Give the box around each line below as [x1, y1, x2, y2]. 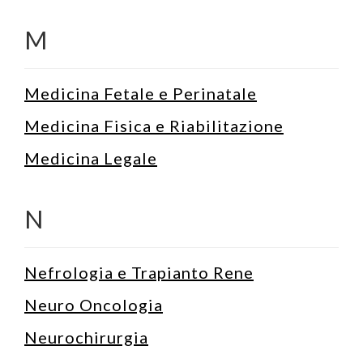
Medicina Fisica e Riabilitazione [24, 115, 284, 135]
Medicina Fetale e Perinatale [24, 83, 257, 103]
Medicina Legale [24, 147, 157, 168]
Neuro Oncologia [24, 294, 163, 314]
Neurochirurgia [24, 327, 148, 347]
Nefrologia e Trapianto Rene [24, 262, 254, 282]
